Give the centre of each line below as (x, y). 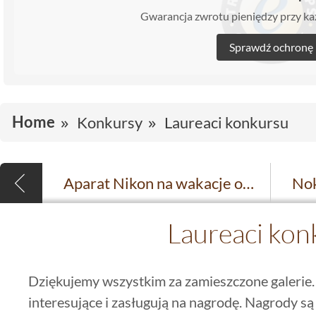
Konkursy (110, 122)
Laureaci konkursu (226, 122)
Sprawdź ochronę (271, 47)
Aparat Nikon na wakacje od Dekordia (248, 183)
